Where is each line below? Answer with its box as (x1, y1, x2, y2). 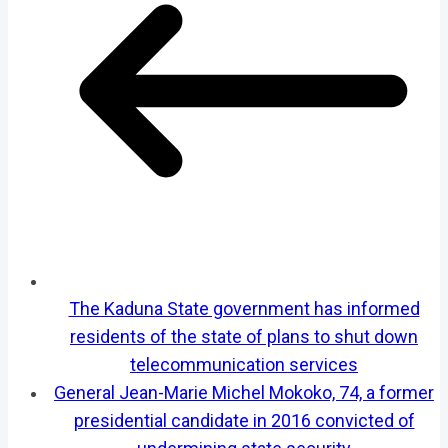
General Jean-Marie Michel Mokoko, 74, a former (54, 381, 434, 403)
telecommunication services (130, 353, 358, 375)
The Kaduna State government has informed (68, 297, 420, 319)
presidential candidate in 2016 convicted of (73, 409, 415, 431)
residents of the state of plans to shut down (70, 325, 418, 347)
